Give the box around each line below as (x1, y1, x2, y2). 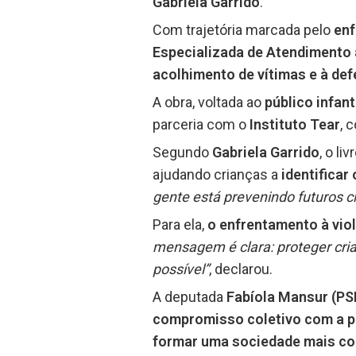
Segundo (153, 144, 212, 161)
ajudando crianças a (153, 166, 278, 184)
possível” (153, 261, 209, 278)
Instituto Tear (246, 116, 340, 133)
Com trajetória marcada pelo (153, 21, 334, 39)
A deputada (153, 288, 226, 306)
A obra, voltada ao (153, 94, 261, 111)
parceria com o (153, 116, 246, 133)
